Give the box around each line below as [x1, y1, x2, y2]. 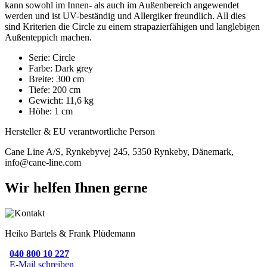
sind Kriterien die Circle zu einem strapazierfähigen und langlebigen [5, 21, 260, 32]
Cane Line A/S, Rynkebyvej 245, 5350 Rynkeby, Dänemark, [5, 146, 234, 157]
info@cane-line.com [5, 157, 81, 167]
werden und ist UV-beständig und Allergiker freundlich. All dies [5, 10, 246, 21]
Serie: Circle [29, 52, 75, 63]
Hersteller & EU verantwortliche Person [5, 126, 155, 136]
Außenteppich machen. [5, 32, 92, 42]
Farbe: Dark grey [29, 63, 93, 73]
